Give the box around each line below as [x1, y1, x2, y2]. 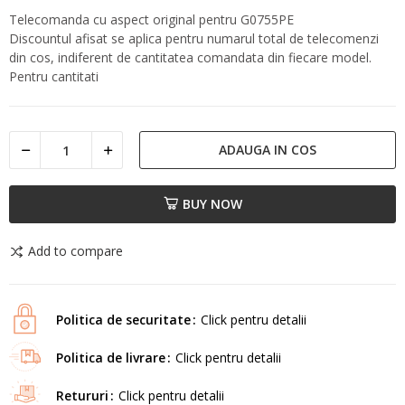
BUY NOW [182, 194, 242, 212]
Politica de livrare [55, 348, 165, 366]
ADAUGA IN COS [218, 141, 316, 159]
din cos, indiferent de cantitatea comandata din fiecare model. [9, 49, 372, 67]
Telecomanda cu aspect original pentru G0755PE [9, 11, 294, 29]
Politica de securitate [55, 310, 191, 328]
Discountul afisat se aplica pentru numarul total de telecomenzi [9, 30, 379, 48]
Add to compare [28, 242, 123, 260]
